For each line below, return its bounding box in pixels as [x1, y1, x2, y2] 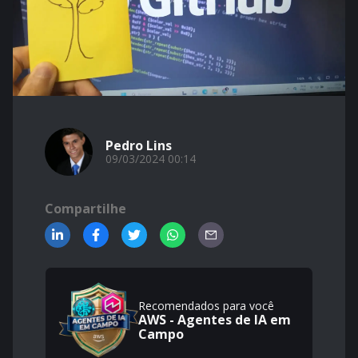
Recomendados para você [138, 298, 274, 313]
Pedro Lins [105, 137, 172, 154]
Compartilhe [45, 200, 126, 217]
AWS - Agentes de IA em [138, 311, 291, 328]
